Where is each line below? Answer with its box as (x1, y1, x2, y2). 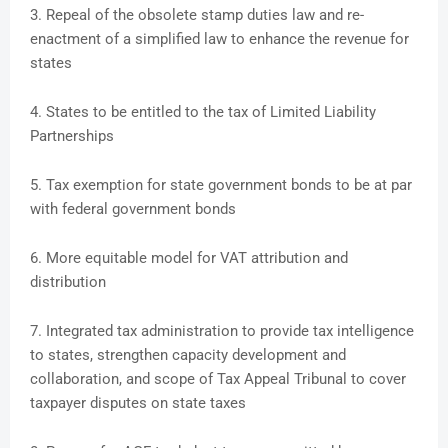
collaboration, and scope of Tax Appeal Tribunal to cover (30, 370, 406, 389)
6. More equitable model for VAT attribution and (30, 249, 348, 268)
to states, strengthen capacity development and (30, 346, 346, 365)
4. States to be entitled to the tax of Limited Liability (30, 103, 376, 122)
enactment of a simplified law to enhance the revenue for (30, 30, 409, 49)
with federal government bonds (30, 200, 236, 219)
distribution (30, 273, 106, 292)
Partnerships (30, 127, 118, 146)
